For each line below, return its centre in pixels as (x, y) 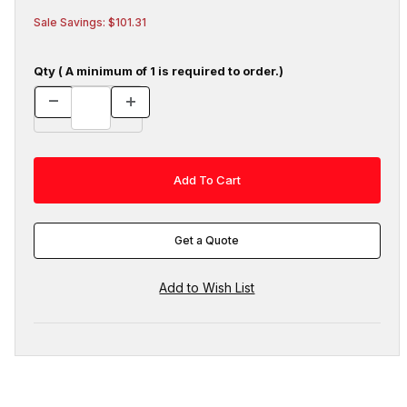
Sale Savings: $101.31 (89, 22)
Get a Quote (207, 241)
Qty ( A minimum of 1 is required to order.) (158, 70)
